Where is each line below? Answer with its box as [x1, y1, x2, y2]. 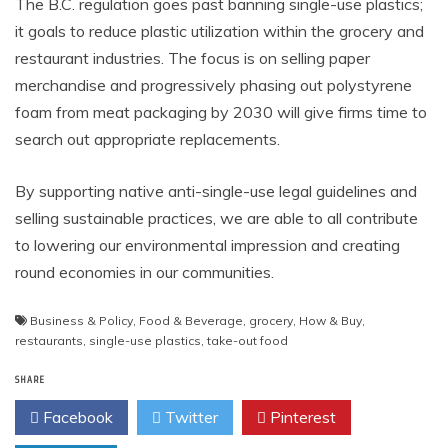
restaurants [15, 333, 83, 349]
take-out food [207, 333, 288, 349]
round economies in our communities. [15, 262, 274, 283]
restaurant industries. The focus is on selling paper [15, 48, 370, 69]
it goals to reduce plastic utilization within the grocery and [15, 21, 424, 42]
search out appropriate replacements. [15, 129, 280, 150]
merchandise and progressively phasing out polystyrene [15, 75, 412, 96]
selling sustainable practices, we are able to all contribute [15, 208, 418, 229]
